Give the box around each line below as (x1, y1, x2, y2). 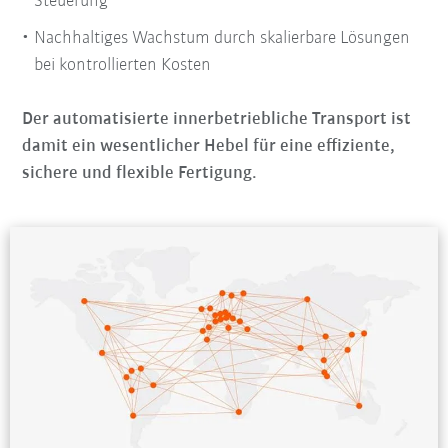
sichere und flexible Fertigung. (22, 164, 258, 184)
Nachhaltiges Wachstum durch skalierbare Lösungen (34, 29, 411, 49)
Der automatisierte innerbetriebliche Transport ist (22, 110, 412, 130)
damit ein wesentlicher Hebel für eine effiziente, (22, 137, 396, 157)
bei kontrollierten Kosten (34, 56, 212, 76)
